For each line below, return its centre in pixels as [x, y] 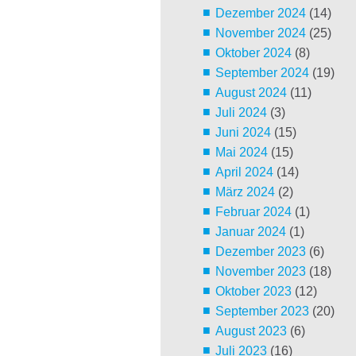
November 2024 [260, 33]
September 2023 [262, 311]
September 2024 [262, 73]
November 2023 [260, 272]
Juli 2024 [241, 113]
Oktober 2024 [253, 53]
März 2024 [245, 192]
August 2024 [251, 93]
